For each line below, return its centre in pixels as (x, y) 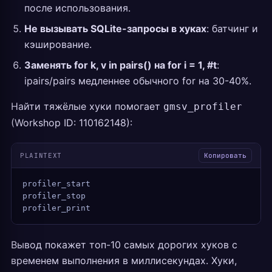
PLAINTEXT (41, 155)
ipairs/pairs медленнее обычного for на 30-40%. (138, 81)
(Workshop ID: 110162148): (72, 123)
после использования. (77, 8)
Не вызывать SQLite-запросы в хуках (115, 29)
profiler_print (56, 208)
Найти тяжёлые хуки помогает (87, 106)
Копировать (225, 155)
